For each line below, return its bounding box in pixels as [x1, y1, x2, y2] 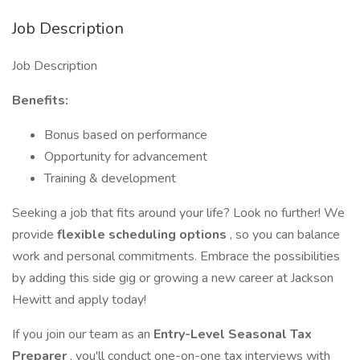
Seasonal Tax [228, 325, 312, 343]
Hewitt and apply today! [12, 291, 146, 309]
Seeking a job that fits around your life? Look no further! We [12, 204, 345, 222]
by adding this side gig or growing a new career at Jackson [12, 269, 333, 287]
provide [12, 226, 57, 243]
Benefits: [12, 92, 68, 109]
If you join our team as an [12, 325, 153, 343]
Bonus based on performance [44, 126, 207, 144]
